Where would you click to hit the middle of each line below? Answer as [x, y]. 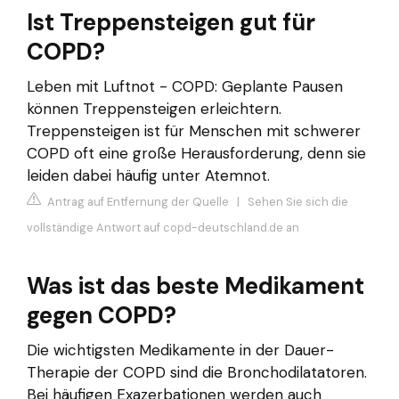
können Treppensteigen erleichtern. [154, 108]
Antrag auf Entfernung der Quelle [137, 202]
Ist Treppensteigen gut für [171, 22]
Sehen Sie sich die [298, 202]
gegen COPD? [102, 316]
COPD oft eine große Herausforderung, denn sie [196, 153]
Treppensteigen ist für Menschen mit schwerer [194, 130]
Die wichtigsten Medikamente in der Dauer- [180, 350]
